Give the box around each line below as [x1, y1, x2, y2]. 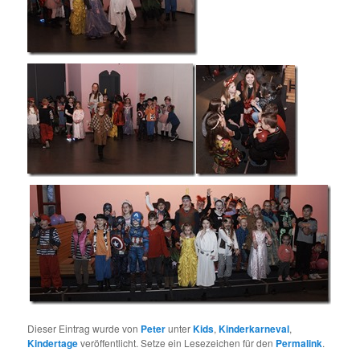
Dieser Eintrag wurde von [27, 321, 141, 336]
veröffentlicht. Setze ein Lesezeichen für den [78, 336, 276, 350]
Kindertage [27, 336, 79, 351]
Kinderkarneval [219, 321, 290, 337]
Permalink [276, 336, 323, 351]
